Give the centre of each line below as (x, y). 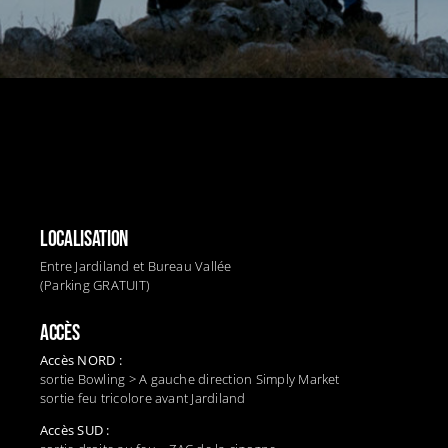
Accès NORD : (80, 360)
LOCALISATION (83, 240)
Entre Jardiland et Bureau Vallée (135, 266)
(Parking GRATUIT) (95, 285)
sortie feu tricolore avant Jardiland (142, 398)
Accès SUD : (74, 430)
